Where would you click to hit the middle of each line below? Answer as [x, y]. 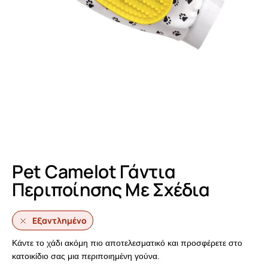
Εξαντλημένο [60, 221]
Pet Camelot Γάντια [94, 172]
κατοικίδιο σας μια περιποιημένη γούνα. [86, 256]
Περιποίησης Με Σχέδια [111, 190]
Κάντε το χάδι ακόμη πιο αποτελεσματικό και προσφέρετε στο [127, 243]
